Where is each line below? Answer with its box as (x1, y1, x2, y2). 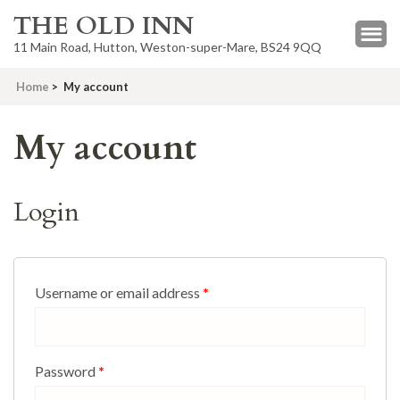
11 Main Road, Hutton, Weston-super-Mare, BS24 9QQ (13, 39, 321, 54)
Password (35, 362, 98, 379)
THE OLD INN (13, 9, 194, 43)
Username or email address (35, 284, 203, 301)
